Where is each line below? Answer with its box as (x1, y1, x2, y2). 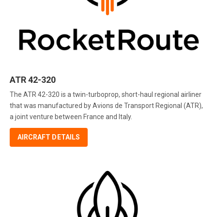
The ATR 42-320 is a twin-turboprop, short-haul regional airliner (10, 91, 201, 99)
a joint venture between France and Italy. (10, 113, 132, 121)
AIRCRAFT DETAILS (17, 133, 80, 141)
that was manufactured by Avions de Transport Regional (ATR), (10, 102, 203, 110)
